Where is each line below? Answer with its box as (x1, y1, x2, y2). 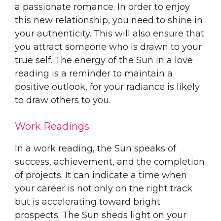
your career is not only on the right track (15, 183, 192, 194)
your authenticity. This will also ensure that (15, 28, 204, 39)
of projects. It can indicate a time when (15, 169, 187, 181)
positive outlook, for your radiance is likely (15, 81, 200, 92)
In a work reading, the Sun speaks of (15, 143, 176, 154)
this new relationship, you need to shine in (15, 14, 203, 26)
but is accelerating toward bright (15, 196, 160, 207)
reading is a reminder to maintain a (15, 68, 173, 79)
